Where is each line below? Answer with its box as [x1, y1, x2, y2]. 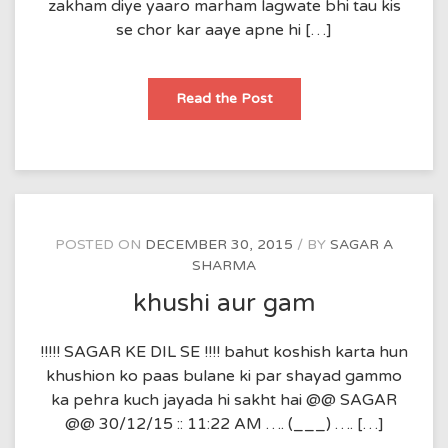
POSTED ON [55, 236, 145, 253]
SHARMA [192, 257, 256, 274]
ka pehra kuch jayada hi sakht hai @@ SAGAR [51, 389, 397, 410]
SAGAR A [330, 236, 393, 253]
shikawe [271, 89, 324, 106]
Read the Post [175, 90, 273, 107]
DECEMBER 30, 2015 [145, 236, 293, 253]
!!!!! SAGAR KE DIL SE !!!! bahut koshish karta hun [40, 341, 408, 362]
